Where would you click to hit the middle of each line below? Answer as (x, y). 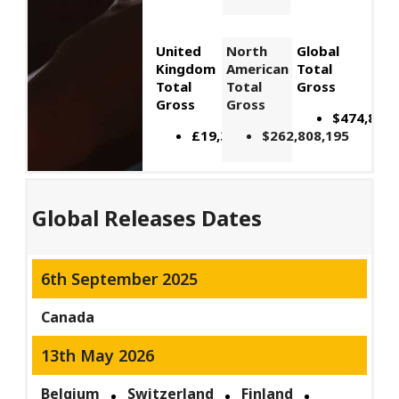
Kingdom (185, 69)
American (257, 69)
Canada (68, 318)
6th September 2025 (120, 279)
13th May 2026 (98, 356)
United (178, 51)
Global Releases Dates (147, 218)
